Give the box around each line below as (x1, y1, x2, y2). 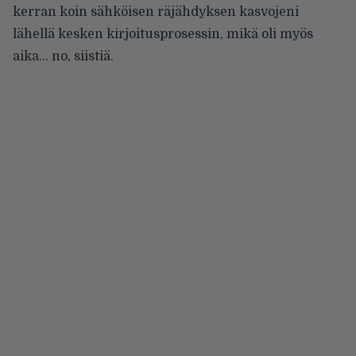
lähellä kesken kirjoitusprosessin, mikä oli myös (13, 26, 313, 41)
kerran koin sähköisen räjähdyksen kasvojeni (13, 4, 299, 19)
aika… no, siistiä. (13, 48, 114, 64)
